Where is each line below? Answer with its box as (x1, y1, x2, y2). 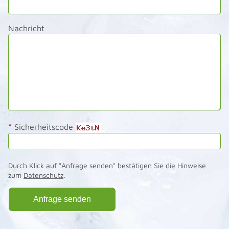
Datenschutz (24, 171, 63, 180)
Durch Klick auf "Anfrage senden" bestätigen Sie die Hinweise (8, 161, 206, 170)
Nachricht (8, 24, 44, 33)
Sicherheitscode (12, 122, 73, 132)
